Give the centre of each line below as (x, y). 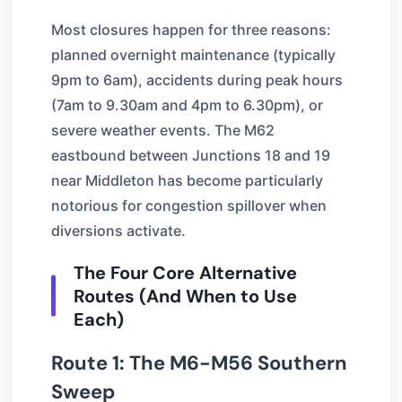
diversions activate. (118, 230)
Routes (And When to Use (185, 296)
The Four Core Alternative (185, 272)
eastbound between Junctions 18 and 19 (191, 155)
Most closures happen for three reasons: (191, 29)
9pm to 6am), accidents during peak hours (197, 79)
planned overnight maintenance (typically (193, 54)
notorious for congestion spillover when (189, 205)
